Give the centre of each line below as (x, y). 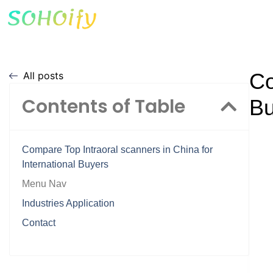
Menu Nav (44, 184)
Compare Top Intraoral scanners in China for (117, 150)
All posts (43, 76)
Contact (39, 223)
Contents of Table (104, 107)
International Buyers (65, 164)
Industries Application (68, 203)
